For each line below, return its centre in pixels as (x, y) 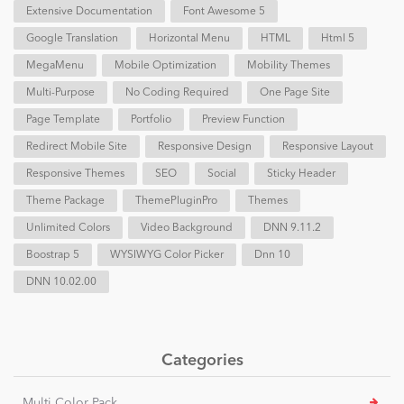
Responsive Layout (328, 147)
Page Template (63, 120)
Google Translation (72, 39)
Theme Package (65, 202)
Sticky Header (301, 174)
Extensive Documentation (89, 12)
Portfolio (151, 120)
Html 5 (338, 39)
